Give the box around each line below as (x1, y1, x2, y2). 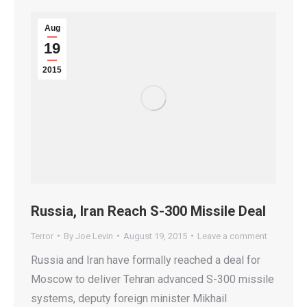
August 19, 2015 (123, 230, 187, 241)
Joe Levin (75, 230, 113, 241)
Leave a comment (197, 230, 267, 241)
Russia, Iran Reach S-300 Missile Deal (31, 202, 266, 219)
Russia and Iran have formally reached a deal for (31, 253, 260, 267)
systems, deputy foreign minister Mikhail (31, 291, 227, 305)
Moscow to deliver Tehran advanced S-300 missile (31, 272, 274, 286)
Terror (31, 230, 53, 241)
